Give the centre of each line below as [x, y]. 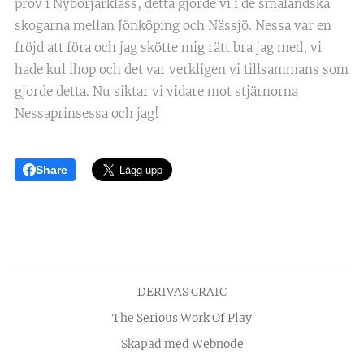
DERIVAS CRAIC [182, 292]
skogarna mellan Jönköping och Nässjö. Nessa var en [173, 25]
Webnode [217, 344]
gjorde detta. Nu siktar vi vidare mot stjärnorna [156, 91]
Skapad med [156, 344]
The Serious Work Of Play [182, 318]
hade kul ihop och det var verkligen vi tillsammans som [182, 69]
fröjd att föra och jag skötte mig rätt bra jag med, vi [168, 47]
